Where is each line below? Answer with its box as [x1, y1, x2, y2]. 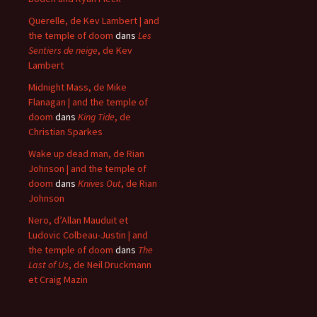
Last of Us [28, 258, 69, 272]
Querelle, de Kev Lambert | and [28, 14, 159, 28]
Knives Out [78, 177, 121, 190]
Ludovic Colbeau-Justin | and [28, 229, 148, 242]
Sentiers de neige [28, 44, 98, 57]
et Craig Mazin [28, 273, 88, 287]
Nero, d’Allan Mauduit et [28, 214, 128, 227]
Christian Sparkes [28, 125, 103, 139]
